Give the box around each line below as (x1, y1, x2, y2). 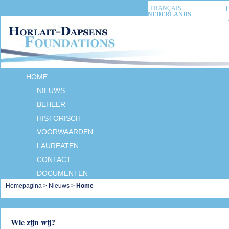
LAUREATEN (37, 142, 79, 150)
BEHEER (37, 100, 65, 108)
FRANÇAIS (150, 5, 181, 12)
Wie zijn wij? (11, 216, 55, 228)
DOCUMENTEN (37, 169, 88, 177)
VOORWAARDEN (37, 128, 93, 136)
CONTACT (37, 155, 71, 164)
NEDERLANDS (148, 11, 191, 18)
